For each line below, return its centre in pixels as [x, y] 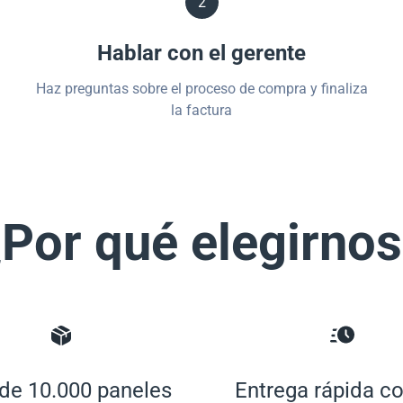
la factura [201, 110]
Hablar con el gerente [201, 53]
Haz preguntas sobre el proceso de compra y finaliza [201, 89]
